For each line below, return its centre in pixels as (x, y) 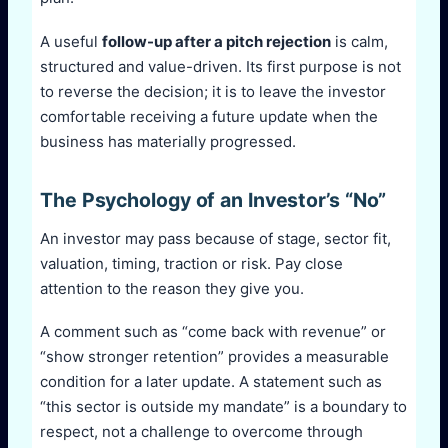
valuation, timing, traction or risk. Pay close (191, 263)
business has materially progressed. (168, 141)
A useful (71, 41)
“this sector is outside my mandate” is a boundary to (223, 407)
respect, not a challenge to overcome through (201, 432)
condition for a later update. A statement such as (211, 382)
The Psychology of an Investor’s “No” (213, 199)
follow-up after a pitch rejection (216, 41)
